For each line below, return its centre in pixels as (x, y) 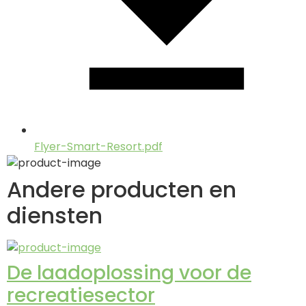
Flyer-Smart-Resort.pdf (98, 146)
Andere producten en (122, 189)
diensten (55, 215)
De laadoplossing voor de (129, 273)
